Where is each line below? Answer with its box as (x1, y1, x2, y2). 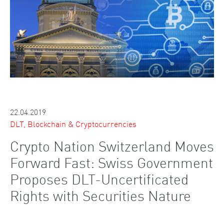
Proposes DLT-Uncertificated (10, 168, 188, 188)
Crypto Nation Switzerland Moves (10, 135, 214, 155)
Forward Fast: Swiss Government (10, 152, 213, 171)
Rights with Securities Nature (10, 185, 191, 204)
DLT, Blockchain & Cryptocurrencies (10, 117, 136, 129)
